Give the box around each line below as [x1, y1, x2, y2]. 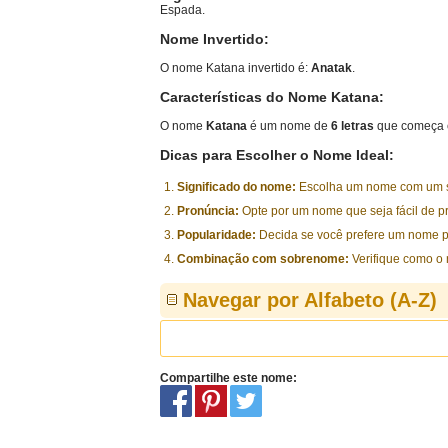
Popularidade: [177, 228, 256, 242]
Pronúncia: [177, 204, 239, 218]
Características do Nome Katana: [160, 89, 384, 105]
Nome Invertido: [160, 31, 269, 47]
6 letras [331, 119, 374, 133]
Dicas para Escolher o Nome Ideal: [160, 147, 394, 163]
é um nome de [247, 119, 331, 133]
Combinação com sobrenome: [177, 252, 349, 266]
